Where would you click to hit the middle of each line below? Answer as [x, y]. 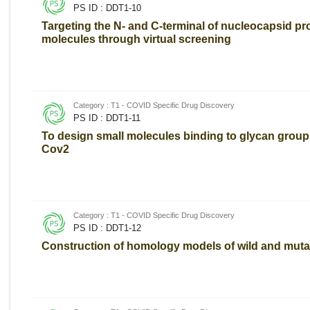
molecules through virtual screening [136, 39]
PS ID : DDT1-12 [107, 228]
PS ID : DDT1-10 [107, 8]
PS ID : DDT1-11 [107, 118]
